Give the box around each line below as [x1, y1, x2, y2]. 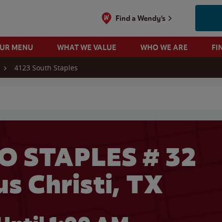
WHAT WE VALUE [56, 43, 116, 52]
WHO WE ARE [140, 43, 188, 52]
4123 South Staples [14, 63, 78, 72]
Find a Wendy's [115, 13, 166, 23]
